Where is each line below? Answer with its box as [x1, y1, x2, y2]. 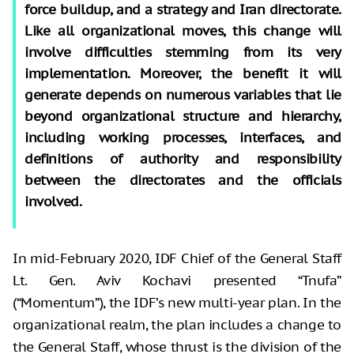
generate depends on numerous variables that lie [24, 85, 341, 104]
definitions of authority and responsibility [24, 149, 341, 168]
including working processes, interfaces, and [24, 128, 341, 146]
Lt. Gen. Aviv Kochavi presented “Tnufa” [13, 271, 341, 289]
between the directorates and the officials [24, 171, 341, 189]
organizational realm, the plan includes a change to [13, 315, 341, 333]
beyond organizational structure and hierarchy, [24, 107, 341, 125]
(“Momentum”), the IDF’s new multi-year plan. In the [13, 293, 341, 311]
